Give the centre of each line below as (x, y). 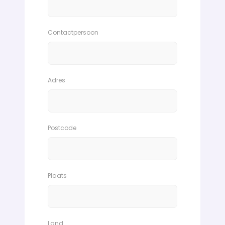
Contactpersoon (73, 33)
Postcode (62, 128)
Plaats (57, 176)
